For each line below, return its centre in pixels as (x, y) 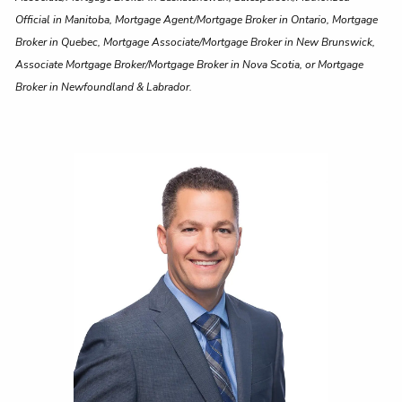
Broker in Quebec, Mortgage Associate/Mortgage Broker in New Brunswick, (196, 43)
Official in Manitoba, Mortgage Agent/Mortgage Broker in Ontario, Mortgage (197, 20)
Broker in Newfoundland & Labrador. (104, 87)
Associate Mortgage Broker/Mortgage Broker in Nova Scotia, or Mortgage (190, 65)
